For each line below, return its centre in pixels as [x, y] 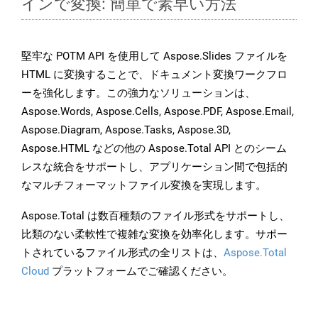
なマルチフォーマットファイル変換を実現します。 [144, 186]
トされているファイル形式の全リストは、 [122, 253]
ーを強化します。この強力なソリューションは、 [138, 93]
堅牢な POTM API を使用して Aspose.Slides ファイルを [154, 56]
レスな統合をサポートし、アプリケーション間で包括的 [154, 167]
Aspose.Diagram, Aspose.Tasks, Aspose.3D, [126, 130]
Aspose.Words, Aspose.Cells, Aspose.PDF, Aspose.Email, [158, 112]
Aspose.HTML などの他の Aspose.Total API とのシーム [154, 149]
